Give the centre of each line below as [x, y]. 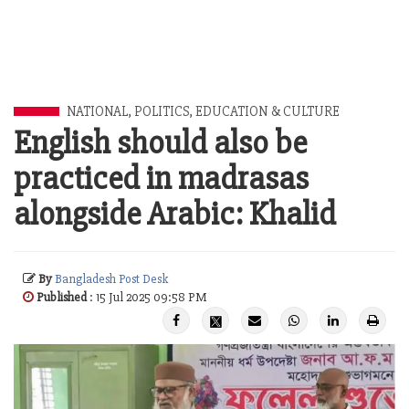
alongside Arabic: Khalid [175, 215]
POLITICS [162, 111]
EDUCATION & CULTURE [267, 111]
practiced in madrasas [161, 179]
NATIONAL [97, 111]
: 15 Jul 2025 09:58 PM [147, 297]
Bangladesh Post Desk [111, 279]
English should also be [160, 143]
